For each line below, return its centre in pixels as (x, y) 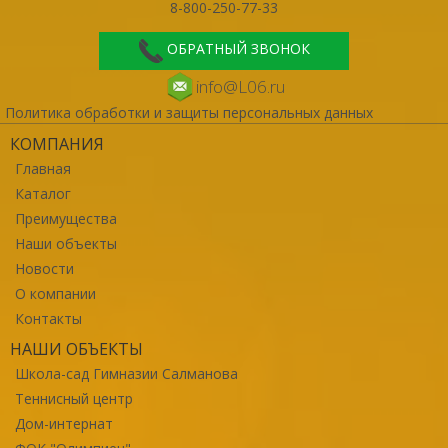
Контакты (48, 318)
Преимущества (66, 218)
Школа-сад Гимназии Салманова (126, 373)
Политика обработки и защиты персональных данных (189, 112)
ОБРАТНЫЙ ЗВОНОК (238, 49)
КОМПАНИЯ (57, 143)
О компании (55, 293)
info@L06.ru (240, 86)
